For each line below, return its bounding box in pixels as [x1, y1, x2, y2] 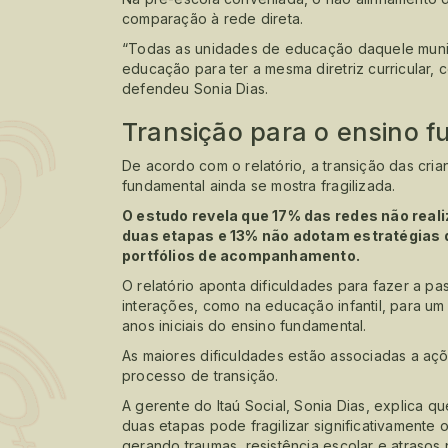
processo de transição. [122, 366, 279, 384]
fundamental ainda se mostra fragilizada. [122, 176, 396, 194]
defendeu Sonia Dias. [122, 79, 269, 97]
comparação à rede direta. [122, 9, 304, 27]
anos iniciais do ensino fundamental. [122, 316, 367, 334]
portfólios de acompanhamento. [122, 246, 361, 264]
